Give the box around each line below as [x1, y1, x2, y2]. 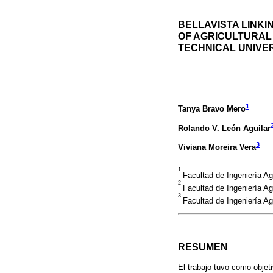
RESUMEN [178, 242, 228, 253]
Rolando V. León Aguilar [178, 123, 271, 133]
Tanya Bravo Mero [178, 104, 246, 114]
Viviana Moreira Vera [178, 142, 256, 152]
